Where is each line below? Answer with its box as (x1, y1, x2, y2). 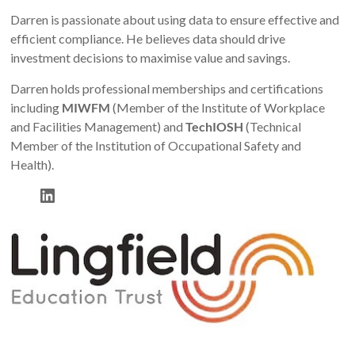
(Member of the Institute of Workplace (110, 99, 326, 115)
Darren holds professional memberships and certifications (10, 80, 324, 96)
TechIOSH (185, 118, 244, 134)
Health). (10, 156, 55, 172)
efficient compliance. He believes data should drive (10, 30, 286, 46)
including (10, 99, 63, 115)
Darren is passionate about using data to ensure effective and (10, 11, 340, 27)
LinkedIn (37, 182, 113, 206)
